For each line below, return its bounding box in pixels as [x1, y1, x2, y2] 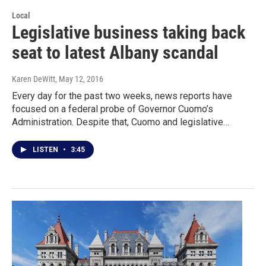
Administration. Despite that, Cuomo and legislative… [12, 116, 229, 128]
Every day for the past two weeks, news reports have [12, 90, 232, 102]
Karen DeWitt [12, 74, 55, 84]
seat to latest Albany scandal [12, 42, 218, 64]
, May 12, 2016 [55, 74, 103, 84]
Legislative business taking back [12, 22, 245, 43]
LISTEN [33, 145, 60, 154]
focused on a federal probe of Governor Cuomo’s [12, 103, 213, 115]
